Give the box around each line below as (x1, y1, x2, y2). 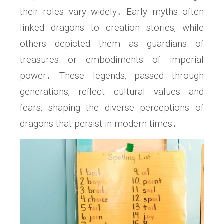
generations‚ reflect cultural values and (20, 85, 204, 97)
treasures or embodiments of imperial (20, 53, 204, 65)
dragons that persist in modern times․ (20, 117, 177, 129)
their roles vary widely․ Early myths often (20, 5, 204, 17)
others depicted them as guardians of (20, 37, 204, 49)
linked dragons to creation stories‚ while (20, 21, 204, 33)
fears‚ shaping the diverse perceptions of (20, 101, 204, 113)
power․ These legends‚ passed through (20, 69, 204, 81)
